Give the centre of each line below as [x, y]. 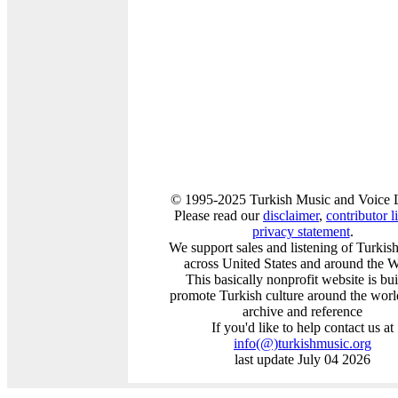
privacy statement [301, 232]
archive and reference [302, 312]
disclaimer [291, 216]
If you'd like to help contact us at [302, 328]
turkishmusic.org [325, 344]
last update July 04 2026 [302, 360]
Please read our [219, 216]
